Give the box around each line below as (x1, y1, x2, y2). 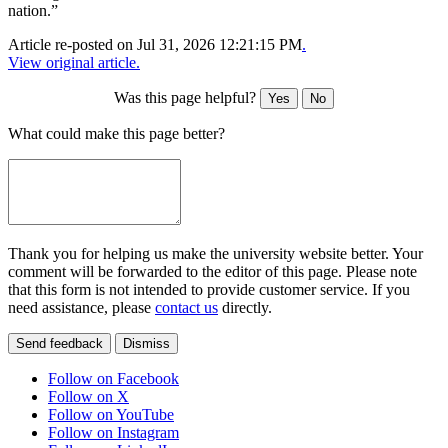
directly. (218, 299, 272, 317)
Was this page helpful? (114, 89, 260, 107)
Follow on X (48, 388, 129, 406)
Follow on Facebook (48, 370, 179, 388)
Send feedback (16, 336, 103, 352)
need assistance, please (8, 299, 155, 317)
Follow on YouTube (48, 406, 174, 424)
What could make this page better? (8, 125, 225, 143)
